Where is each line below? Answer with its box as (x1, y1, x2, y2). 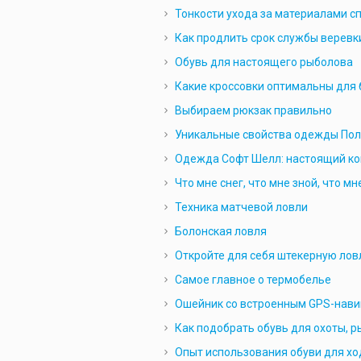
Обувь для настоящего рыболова (174, 56, 353, 68)
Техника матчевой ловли (174, 201, 308, 214)
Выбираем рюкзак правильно (174, 104, 332, 117)
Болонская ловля (174, 225, 267, 238)
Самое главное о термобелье (174, 273, 331, 286)
